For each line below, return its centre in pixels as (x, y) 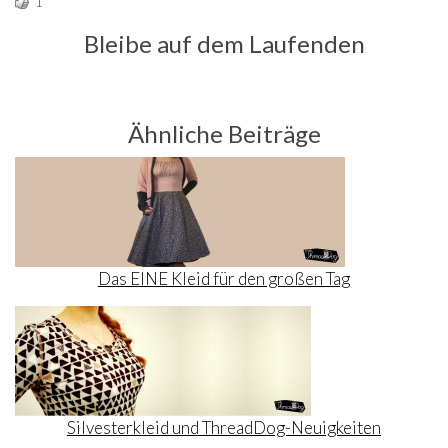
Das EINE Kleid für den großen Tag (224, 278)
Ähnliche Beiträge (224, 133)
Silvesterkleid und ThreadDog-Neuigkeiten (224, 427)
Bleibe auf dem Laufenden (224, 43)
